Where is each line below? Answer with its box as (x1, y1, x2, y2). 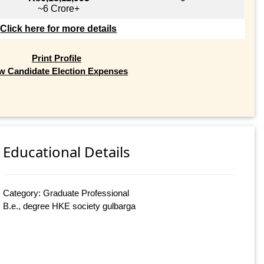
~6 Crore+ (38, 3, 80, 14)
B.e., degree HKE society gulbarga (3, 201, 136, 212)
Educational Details (3, 142, 131, 162)
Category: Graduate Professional (3, 188, 130, 199)
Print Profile (31, 52, 81, 63)
